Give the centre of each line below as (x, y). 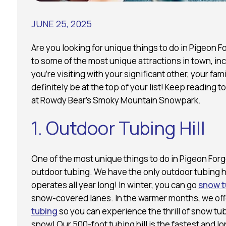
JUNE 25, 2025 (61, 23)
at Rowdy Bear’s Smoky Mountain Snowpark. (116, 100)
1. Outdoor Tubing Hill (118, 128)
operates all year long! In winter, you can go (115, 185)
